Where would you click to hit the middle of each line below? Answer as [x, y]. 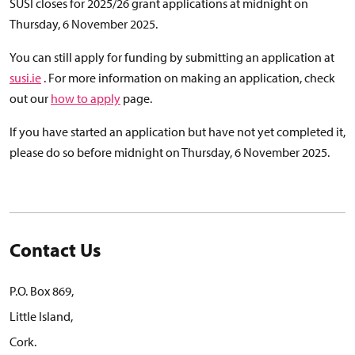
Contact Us [55, 250]
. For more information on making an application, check [188, 78]
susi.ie [25, 78]
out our [30, 98]
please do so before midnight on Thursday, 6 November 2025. [170, 152]
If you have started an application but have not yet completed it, [177, 132]
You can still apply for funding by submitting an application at [172, 57]
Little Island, [41, 316]
